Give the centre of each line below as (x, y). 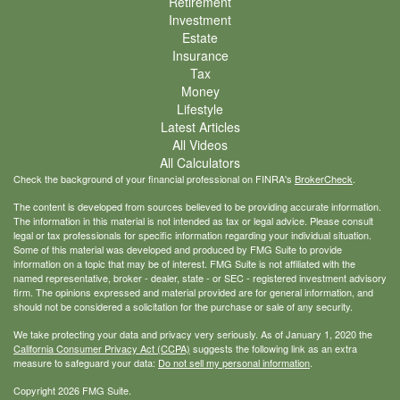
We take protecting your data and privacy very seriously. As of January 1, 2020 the (193, 334)
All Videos (200, 145)
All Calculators (200, 163)
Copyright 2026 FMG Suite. (72, 391)
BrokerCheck (324, 179)
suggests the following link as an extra (274, 349)
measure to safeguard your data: (86, 363)
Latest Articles (200, 127)
